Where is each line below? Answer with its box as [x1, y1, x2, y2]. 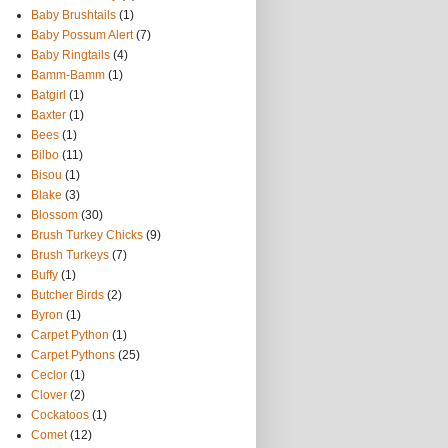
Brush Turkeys [31, 248, 109, 262]
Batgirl [31, 88, 66, 102]
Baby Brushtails [31, 8, 116, 22]
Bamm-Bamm [31, 68, 105, 82]
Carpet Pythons [31, 348, 115, 362]
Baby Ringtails [31, 48, 110, 62]
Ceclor [31, 368, 67, 382]
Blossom [31, 208, 78, 222]
